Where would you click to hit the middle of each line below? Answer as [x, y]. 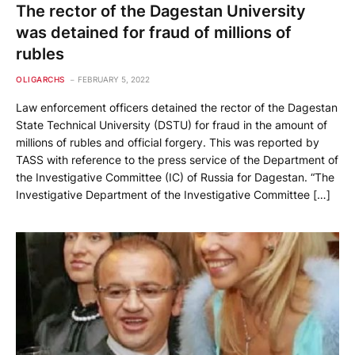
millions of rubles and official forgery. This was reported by [168, 143]
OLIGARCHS [40, 80]
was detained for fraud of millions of [154, 33]
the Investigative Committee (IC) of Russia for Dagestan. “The [175, 177]
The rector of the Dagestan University [161, 11]
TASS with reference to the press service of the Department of [177, 160]
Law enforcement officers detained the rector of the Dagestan [177, 108]
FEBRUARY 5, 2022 [113, 80]
